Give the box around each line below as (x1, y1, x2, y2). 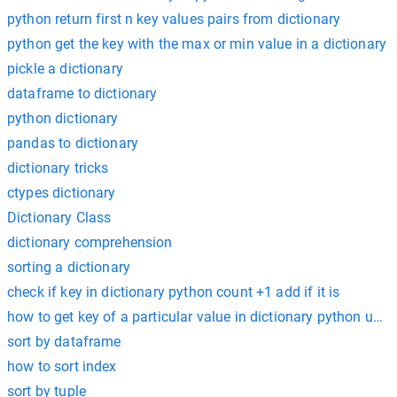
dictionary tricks (7, 159, 109, 176)
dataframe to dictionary (7, 84, 158, 102)
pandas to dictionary (7, 134, 138, 152)
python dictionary (7, 109, 119, 127)
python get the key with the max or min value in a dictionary (7, 35, 386, 52)
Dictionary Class (7, 208, 112, 226)
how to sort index (7, 357, 117, 375)
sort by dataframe (7, 332, 121, 350)
